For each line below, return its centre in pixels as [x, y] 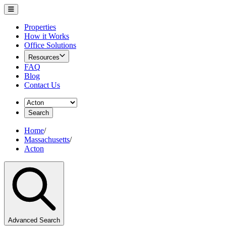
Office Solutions [50, 45]
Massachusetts [47, 139]
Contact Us [42, 85]
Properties [40, 27]
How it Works [47, 36]
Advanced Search [34, 220]
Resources [44, 57]
